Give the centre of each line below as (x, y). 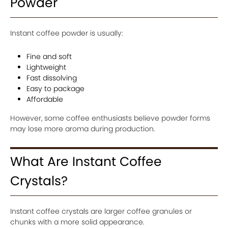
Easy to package (55, 89)
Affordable (45, 99)
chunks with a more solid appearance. (77, 222)
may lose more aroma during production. (83, 129)
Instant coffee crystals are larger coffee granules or (101, 211)
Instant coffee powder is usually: (67, 33)
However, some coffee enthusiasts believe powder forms (110, 118)
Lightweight (46, 67)
